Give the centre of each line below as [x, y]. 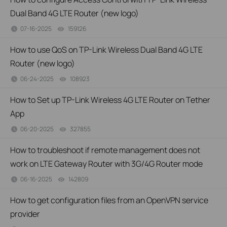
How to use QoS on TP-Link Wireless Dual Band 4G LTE [106, 50]
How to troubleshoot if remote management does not [105, 150]
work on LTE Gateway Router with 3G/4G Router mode [106, 164]
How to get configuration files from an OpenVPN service [109, 200]
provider [25, 214]
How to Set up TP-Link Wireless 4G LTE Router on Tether [110, 100]
